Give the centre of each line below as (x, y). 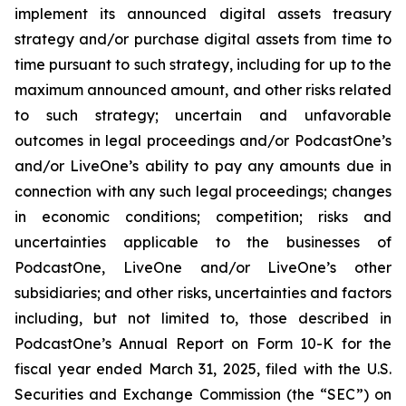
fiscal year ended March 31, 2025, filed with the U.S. (203, 369)
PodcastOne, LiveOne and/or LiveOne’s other (203, 268)
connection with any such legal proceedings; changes (203, 192)
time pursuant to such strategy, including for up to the (203, 65)
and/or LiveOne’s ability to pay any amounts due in (203, 166)
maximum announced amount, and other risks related (203, 90)
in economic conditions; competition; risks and (203, 217)
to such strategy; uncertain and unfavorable (203, 116)
